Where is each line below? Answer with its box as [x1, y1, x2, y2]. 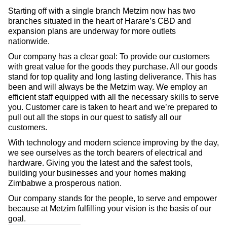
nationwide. [8, 37, 50, 46]
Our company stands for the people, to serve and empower [8, 194, 217, 203]
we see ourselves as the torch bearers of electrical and [8, 148, 203, 157]
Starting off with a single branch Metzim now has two [8, 7, 196, 15]
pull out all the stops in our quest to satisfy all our [8, 113, 181, 122]
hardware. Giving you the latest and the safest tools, [8, 159, 193, 167]
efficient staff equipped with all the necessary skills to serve [8, 93, 219, 101]
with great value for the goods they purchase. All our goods [8, 62, 217, 71]
